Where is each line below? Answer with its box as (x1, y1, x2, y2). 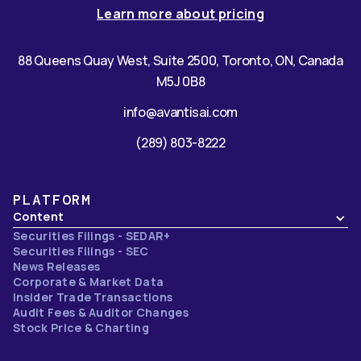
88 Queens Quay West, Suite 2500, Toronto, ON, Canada (18, 52, 343, 70)
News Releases (13, 259, 101, 275)
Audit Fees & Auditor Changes (13, 305, 189, 321)
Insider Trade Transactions (13, 289, 173, 305)
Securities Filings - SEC (13, 243, 149, 259)
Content (13, 209, 64, 225)
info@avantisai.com (122, 103, 239, 122)
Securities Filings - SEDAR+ (13, 228, 171, 244)
